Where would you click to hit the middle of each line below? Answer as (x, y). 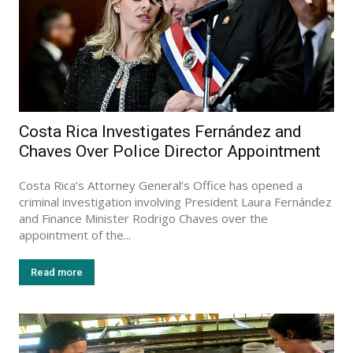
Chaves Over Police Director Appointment (170, 151)
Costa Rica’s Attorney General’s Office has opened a (161, 185)
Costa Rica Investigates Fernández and (160, 131)
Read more (57, 272)
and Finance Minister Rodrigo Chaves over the (143, 218)
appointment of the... (75, 234)
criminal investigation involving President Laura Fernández (175, 201)
